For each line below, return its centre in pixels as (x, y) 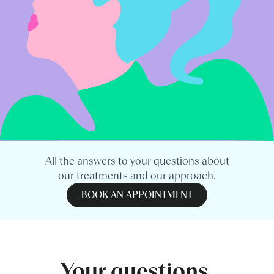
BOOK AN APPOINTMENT (137, 195)
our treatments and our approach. (137, 176)
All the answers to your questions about (137, 161)
